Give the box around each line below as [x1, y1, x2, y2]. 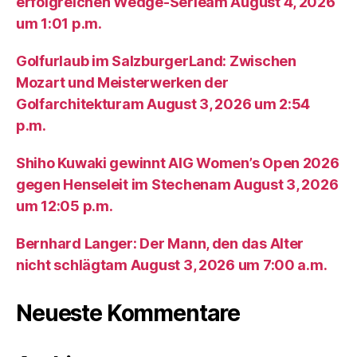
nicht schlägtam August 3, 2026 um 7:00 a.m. [16, 257, 328, 273]
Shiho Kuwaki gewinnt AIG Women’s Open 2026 [16, 155, 339, 171]
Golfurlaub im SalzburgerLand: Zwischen [16, 53, 296, 69]
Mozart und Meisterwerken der [16, 74, 229, 91]
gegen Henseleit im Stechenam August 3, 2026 [16, 176, 339, 193]
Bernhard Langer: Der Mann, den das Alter [16, 235, 304, 252]
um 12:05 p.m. [16, 198, 113, 214]
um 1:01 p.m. [16, 15, 102, 32]
